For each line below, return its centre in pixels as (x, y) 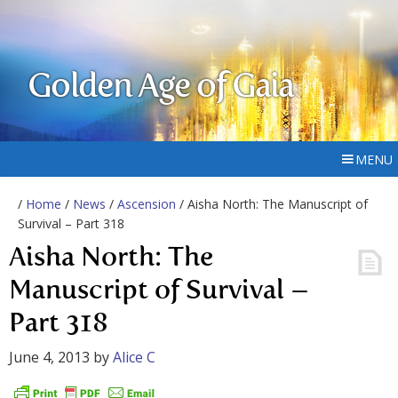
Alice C (134, 357)
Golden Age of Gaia (161, 88)
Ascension (147, 204)
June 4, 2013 (49, 357)
